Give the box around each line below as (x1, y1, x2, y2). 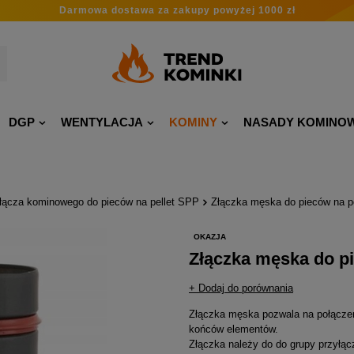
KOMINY (169, 115, 217, 129)
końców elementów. (189, 323, 278, 335)
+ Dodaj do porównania (189, 282, 293, 294)
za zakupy (157, 5, 210, 16)
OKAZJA (194, 232, 226, 241)
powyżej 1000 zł (209, 5, 296, 16)
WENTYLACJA (61, 115, 143, 129)
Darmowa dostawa (58, 5, 158, 16)
